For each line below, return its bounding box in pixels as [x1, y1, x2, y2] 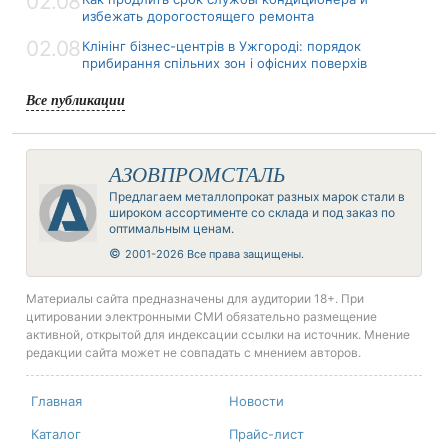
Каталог [31, 425, 81, 442]
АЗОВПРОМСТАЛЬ [109, 159, 285, 188]
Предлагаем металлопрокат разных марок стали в [109, 188, 405, 204]
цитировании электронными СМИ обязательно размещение [26, 308, 377, 324]
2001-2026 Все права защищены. [125, 246, 304, 261]
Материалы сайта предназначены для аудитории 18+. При [26, 290, 364, 306]
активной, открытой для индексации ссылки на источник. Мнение [26, 326, 410, 342]
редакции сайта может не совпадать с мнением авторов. [26, 344, 361, 360]
